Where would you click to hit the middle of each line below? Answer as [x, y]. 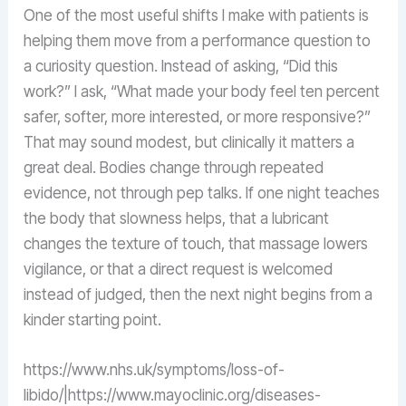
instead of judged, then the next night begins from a [198, 295]
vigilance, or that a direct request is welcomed [179, 270]
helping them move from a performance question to [198, 41]
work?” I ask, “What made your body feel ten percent [202, 92]
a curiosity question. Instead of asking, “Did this [181, 67]
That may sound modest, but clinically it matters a [189, 143]
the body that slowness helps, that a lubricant [177, 219]
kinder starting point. [93, 320]
